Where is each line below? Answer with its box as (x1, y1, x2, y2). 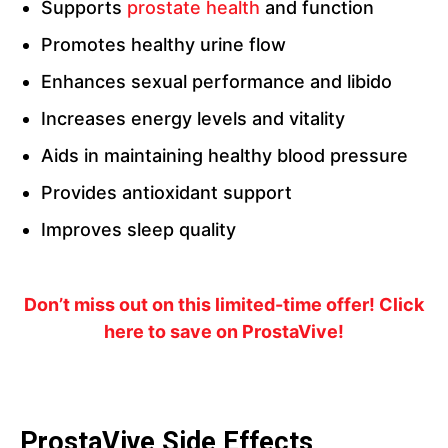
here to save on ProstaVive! (104, 321, 344, 343)
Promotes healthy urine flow (41, 34, 286, 56)
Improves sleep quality (41, 219, 236, 241)
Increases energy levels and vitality (41, 108, 345, 130)
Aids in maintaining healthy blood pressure (41, 145, 408, 167)
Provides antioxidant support (41, 182, 292, 204)
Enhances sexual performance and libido (41, 71, 392, 93)
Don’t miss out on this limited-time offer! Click (24, 294, 424, 316)
